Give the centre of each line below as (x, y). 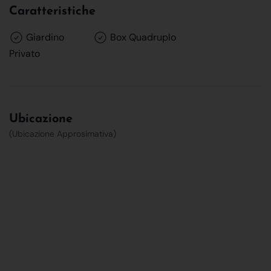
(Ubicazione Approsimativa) (63, 133)
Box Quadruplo (142, 37)
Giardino (44, 37)
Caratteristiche (52, 11)
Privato (24, 53)
